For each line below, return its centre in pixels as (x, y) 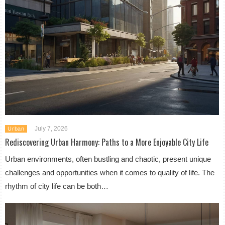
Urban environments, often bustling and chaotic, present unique (108, 159)
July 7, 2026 (51, 129)
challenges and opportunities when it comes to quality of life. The (110, 173)
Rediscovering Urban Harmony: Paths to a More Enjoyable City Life (107, 142)
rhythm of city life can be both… (57, 186)
